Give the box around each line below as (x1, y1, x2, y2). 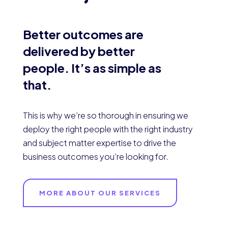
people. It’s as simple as (22, 60, 161, 76)
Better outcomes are (22, 26, 144, 42)
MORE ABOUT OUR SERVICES (39, 189, 161, 197)
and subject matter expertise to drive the (22, 137, 176, 149)
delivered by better (22, 43, 135, 59)
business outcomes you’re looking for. (22, 151, 168, 162)
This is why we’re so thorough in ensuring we (22, 110, 188, 121)
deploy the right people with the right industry (22, 124, 193, 135)
